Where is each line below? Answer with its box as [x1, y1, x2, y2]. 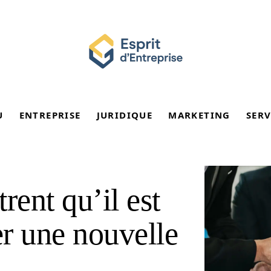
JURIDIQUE [96, 109, 153, 121]
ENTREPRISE [19, 109, 81, 121]
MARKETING [168, 109, 230, 121]
